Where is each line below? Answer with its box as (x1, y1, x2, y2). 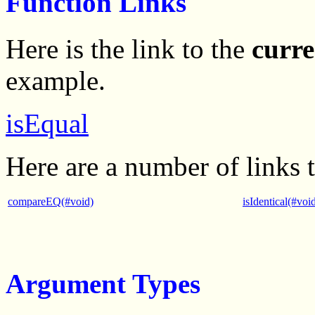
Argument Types (6, 269, 200, 300)
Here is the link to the (6, 34, 252, 65)
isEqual (6, 108, 89, 139)
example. (6, 65, 105, 96)
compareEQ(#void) (8, 195, 94, 208)
